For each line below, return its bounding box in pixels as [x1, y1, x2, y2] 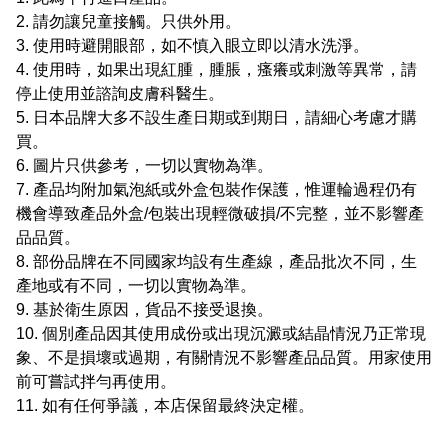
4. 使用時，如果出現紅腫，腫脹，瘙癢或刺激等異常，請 [16, 61, 417, 79]
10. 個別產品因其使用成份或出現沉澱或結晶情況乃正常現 [16, 325, 426, 343]
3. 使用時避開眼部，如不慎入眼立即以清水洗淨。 [16, 37, 369, 55]
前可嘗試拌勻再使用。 [16, 373, 176, 391]
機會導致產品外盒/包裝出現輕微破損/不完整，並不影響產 [16, 205, 424, 223]
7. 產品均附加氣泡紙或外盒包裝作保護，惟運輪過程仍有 [16, 181, 417, 199]
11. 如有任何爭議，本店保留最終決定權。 [16, 397, 314, 415]
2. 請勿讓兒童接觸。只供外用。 [16, 13, 241, 31]
